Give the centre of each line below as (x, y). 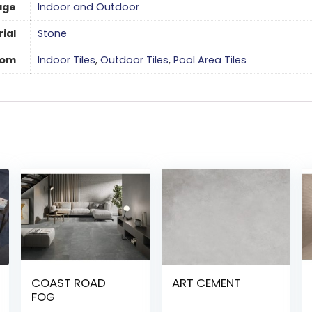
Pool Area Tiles (210, 60)
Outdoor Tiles (134, 60)
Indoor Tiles (67, 60)
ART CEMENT (207, 282)
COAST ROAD (68, 282)
